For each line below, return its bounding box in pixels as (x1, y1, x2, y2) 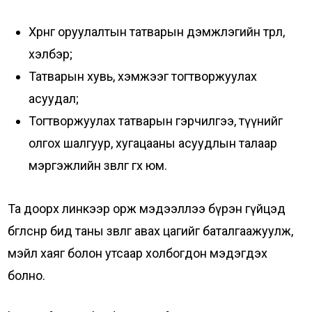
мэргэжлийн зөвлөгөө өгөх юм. (29, 158, 168, 173)
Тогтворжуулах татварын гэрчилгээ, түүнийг (29, 114, 283, 128)
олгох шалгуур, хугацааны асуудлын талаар (29, 136, 278, 150)
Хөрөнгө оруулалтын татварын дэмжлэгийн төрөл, (29, 24, 286, 39)
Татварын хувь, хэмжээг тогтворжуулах (29, 69, 258, 84)
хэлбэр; (29, 47, 73, 61)
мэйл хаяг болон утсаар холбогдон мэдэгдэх (8, 246, 268, 260)
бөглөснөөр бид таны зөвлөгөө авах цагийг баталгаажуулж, (8, 224, 294, 238)
